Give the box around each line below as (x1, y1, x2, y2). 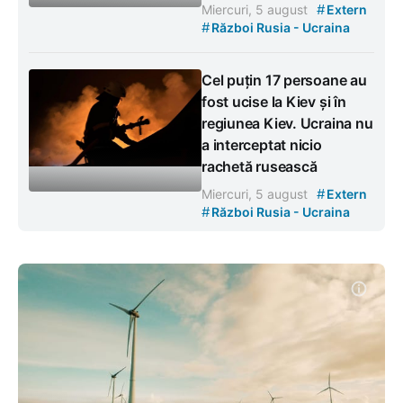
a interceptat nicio (201, 136, 322, 155)
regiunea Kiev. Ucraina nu (201, 114, 373, 133)
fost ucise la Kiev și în (201, 93, 346, 112)
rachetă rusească (201, 157, 318, 176)
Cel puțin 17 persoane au (201, 71, 367, 90)
